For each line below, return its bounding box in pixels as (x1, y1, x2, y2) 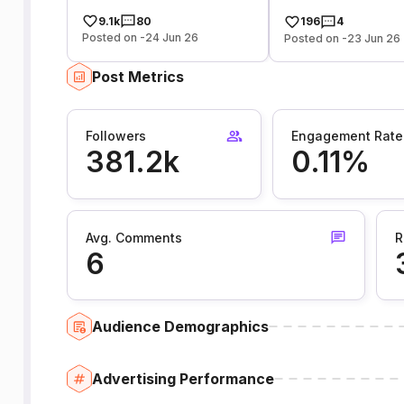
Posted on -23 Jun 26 (284, 31, 401, 45)
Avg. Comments (85, 229, 182, 245)
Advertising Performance (91, 369, 274, 388)
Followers (85, 128, 146, 144)
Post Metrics (91, 67, 184, 86)
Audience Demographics (91, 317, 269, 335)
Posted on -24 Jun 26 (81, 31, 198, 45)
